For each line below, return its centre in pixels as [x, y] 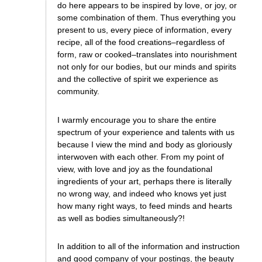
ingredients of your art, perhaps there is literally [144, 181]
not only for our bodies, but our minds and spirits [146, 67]
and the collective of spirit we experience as [137, 79]
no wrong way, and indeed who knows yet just [142, 193]
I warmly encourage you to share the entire [137, 120]
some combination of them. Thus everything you [146, 18]
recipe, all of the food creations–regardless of [141, 42]
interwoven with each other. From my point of [140, 156]
